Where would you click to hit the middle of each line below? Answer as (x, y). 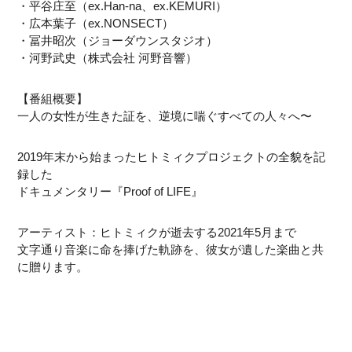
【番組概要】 (53, 98)
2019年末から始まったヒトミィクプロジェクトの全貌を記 (172, 156)
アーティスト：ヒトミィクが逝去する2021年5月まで (157, 232)
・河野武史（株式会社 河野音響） (108, 57)
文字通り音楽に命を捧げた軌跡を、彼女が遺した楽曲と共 (171, 249)
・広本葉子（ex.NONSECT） (96, 23)
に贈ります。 (53, 266)
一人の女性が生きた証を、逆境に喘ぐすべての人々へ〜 (165, 115)
